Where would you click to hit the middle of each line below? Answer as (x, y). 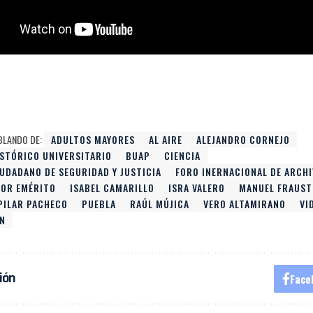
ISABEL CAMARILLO (112, 187)
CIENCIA (183, 155)
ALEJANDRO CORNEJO (243, 139)
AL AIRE (166, 139)
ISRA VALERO (197, 187)
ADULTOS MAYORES (93, 139)
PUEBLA (99, 203)
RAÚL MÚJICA (160, 203)
